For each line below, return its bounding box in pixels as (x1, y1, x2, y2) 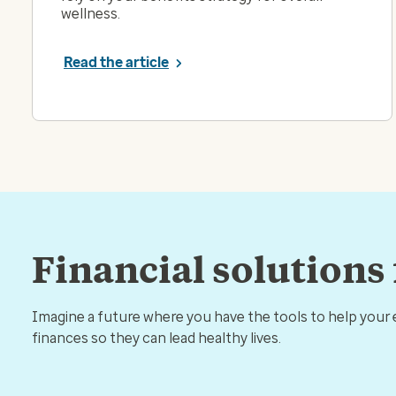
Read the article (64, 53, 169, 71)
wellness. (61, 4, 120, 22)
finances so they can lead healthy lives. (32, 329, 281, 346)
